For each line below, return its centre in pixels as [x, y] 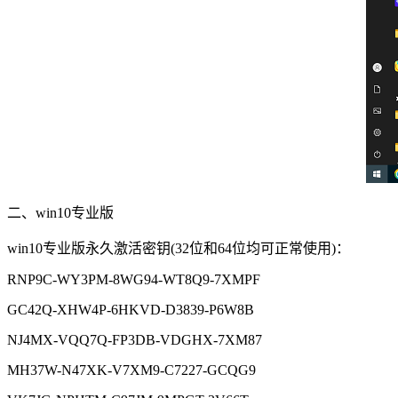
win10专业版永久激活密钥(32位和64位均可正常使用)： [179, 248]
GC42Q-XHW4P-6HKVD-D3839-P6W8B [131, 309]
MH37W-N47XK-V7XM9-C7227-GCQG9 [131, 370]
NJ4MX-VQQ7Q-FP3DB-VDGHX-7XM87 [135, 339]
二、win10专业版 [60, 212]
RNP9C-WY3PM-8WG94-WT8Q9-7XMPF [134, 279]
